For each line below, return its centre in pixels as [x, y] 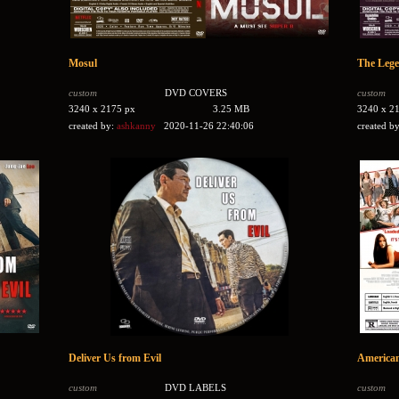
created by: [92, 126]
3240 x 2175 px [102, 109]
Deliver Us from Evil [114, 358]
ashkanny [136, 126]
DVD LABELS [195, 387]
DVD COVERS [195, 93]
